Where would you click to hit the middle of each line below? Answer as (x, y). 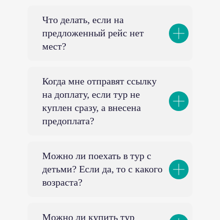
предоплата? (68, 121)
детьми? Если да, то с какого (102, 169)
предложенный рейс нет (93, 33)
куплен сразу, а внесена (92, 108)
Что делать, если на (83, 20)
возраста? (62, 182)
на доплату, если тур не (91, 94)
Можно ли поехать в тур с (97, 156)
